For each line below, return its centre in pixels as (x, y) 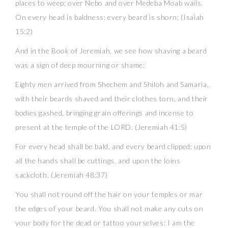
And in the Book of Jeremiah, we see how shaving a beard (111, 51)
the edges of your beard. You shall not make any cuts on (109, 208)
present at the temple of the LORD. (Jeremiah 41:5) (102, 127)
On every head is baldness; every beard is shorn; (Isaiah (110, 17)
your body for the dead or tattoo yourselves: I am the (105, 223)
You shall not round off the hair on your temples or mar (109, 194)
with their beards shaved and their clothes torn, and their (112, 98)
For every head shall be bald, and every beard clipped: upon (113, 146)
